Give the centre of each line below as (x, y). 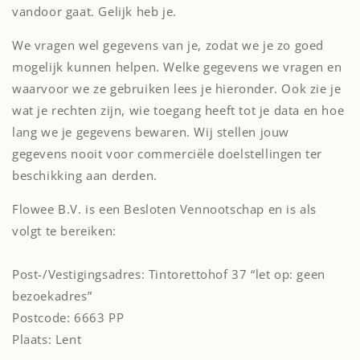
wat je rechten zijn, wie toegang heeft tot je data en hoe (178, 110)
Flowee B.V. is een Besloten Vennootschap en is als (165, 209)
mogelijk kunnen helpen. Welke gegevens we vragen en (177, 67)
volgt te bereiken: (64, 231)
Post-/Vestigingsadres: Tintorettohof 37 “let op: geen (169, 274)
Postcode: (43, 317)
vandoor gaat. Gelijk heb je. (94, 11)
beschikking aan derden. (85, 175)
